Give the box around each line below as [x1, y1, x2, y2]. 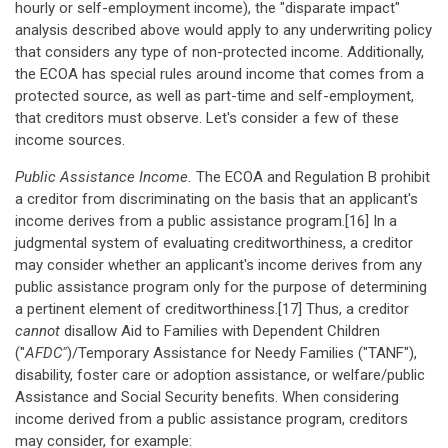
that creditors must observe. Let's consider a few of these [15, 109, 399, 127]
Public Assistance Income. [15, 168, 196, 186]
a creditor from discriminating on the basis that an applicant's [15, 190, 418, 208]
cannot [15, 322, 60, 340]
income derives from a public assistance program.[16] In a [15, 212, 397, 230]
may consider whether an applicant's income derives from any [15, 256, 422, 274]
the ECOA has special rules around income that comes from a [15, 65, 424, 83]
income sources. [15, 131, 125, 149]
